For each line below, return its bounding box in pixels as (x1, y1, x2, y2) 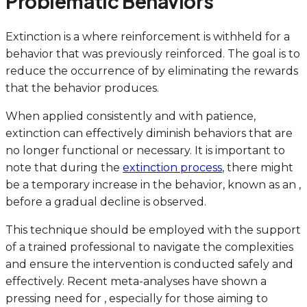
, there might (222, 161, 293, 175)
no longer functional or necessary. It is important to (5, 144, 285, 158)
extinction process (123, 161, 222, 175)
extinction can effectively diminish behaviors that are (5, 127, 293, 140)
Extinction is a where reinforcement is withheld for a (5, 30, 290, 44)
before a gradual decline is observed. (5, 195, 206, 209)
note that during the (5, 161, 123, 175)
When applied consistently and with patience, (5, 110, 256, 123)
